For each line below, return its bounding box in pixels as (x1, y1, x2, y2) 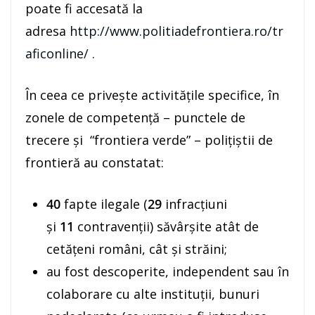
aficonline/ (25, 44, 89, 62)
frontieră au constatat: (25, 153, 164, 171)
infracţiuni (162, 195, 227, 212)
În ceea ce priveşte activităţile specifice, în (25, 86, 283, 103)
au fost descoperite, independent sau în (46, 262, 289, 280)
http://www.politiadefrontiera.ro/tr (70, 22, 283, 39)
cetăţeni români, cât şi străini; (46, 240, 227, 257)
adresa (25, 22, 70, 39)
